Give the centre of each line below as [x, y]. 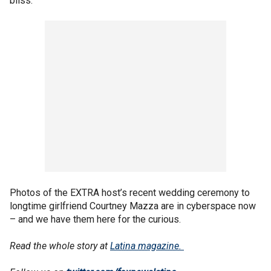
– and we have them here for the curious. [95, 219]
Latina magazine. [147, 246]
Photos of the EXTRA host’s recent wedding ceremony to [130, 193]
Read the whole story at [60, 246]
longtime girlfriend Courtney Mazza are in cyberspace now [133, 206]
